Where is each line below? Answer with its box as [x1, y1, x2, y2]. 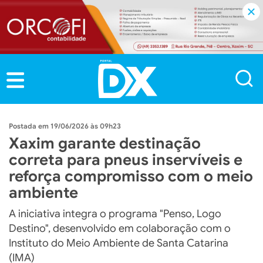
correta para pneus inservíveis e [9, 150, 242, 169]
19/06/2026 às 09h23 [50, 121, 121, 130]
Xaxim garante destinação [9, 133, 201, 153]
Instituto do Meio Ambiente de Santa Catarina [9, 236, 228, 249]
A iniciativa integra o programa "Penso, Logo [9, 207, 221, 220]
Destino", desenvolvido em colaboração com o [9, 221, 231, 235]
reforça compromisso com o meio [9, 166, 253, 186]
